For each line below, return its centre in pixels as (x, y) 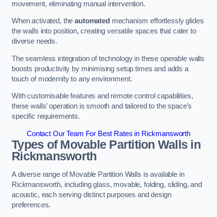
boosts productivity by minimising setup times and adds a (100, 69)
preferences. (31, 205)
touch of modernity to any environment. (73, 79)
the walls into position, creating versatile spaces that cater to (104, 31)
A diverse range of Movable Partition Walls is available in (98, 174)
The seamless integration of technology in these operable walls (108, 58)
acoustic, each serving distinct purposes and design (92, 194)
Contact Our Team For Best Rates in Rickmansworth (108, 133)
